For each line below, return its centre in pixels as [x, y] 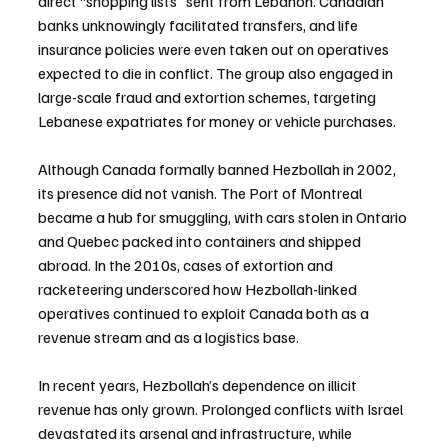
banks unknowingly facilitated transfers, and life [199, 24]
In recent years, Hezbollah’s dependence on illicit [199, 384]
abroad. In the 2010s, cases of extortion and [187, 264]
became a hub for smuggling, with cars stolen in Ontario [224, 216]
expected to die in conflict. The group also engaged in [217, 72]
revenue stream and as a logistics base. [168, 336]
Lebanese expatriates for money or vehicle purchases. [217, 120]
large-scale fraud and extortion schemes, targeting [208, 96]
